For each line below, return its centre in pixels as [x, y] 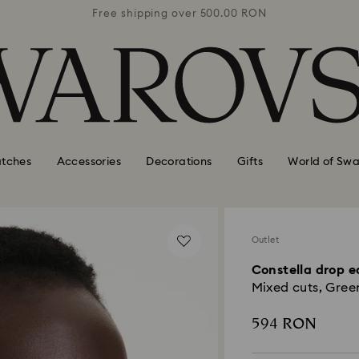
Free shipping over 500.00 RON [179, 14]
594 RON [284, 324]
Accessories [89, 161]
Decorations [179, 161]
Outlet [265, 240]
